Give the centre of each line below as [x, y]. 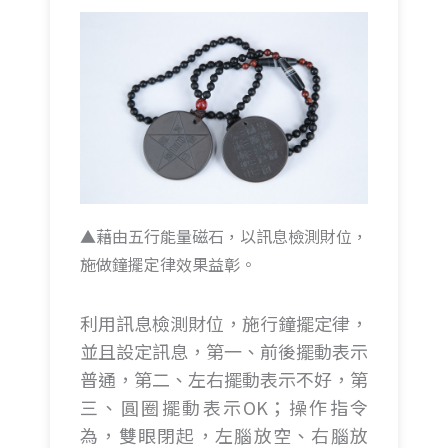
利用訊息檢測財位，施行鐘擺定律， [224, 323]
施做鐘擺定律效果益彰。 [168, 263]
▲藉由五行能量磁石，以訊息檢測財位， [224, 235]
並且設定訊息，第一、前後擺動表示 [224, 351]
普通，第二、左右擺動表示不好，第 [224, 379]
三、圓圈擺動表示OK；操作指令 [224, 407]
